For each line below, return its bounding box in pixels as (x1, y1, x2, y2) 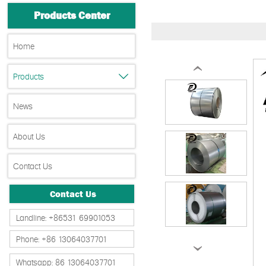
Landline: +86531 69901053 (16, 211, 116, 223)
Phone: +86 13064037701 (16, 233, 108, 245)
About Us (13, 129, 46, 142)
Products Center (33, 9, 110, 23)
